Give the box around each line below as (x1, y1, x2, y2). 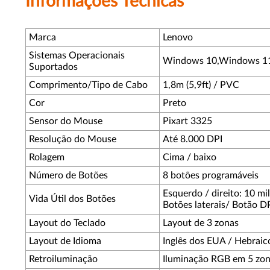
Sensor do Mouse (29, 116, 102, 126)
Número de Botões (29, 171, 108, 180)
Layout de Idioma (29, 236, 101, 246)
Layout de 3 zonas (163, 218, 239, 228)
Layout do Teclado (29, 218, 105, 228)
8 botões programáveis (163, 171, 259, 180)
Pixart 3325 (163, 116, 212, 126)
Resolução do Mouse (29, 134, 116, 144)
